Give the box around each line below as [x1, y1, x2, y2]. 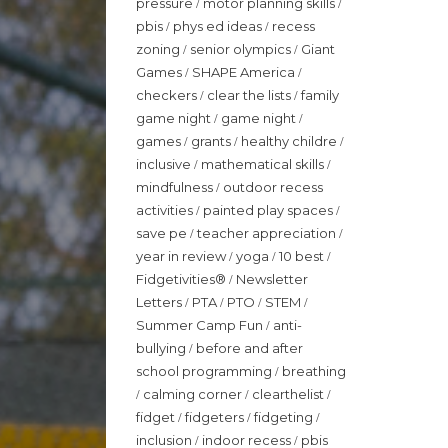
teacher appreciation [197, 224, 339, 241]
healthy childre [241, 132, 340, 149]
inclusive [136, 155, 194, 172]
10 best [279, 247, 327, 264]
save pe [136, 224, 190, 241]
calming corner [143, 385, 245, 402]
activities [136, 201, 196, 218]
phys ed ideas [173, 17, 265, 34]
